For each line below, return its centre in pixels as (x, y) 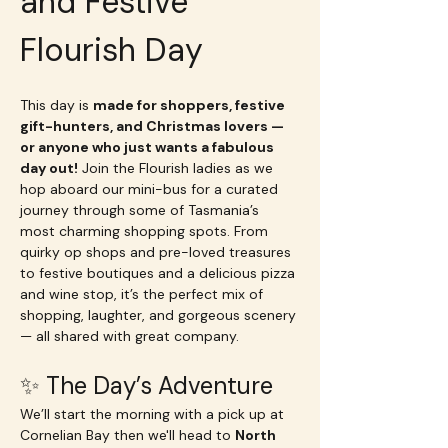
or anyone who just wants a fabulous (148, 147)
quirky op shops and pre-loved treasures (157, 252)
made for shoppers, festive (190, 105)
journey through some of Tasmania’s (141, 210)
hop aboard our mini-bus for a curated (151, 189)
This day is (56, 105)
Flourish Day (116, 50)
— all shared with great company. (129, 336)
